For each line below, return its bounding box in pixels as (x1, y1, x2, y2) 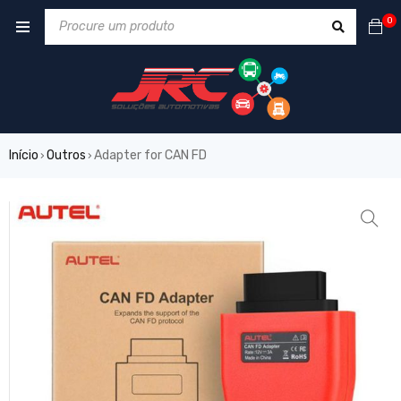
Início (9, 147, 38, 163)
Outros (47, 147, 86, 163)
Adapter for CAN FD (94, 147, 207, 163)
